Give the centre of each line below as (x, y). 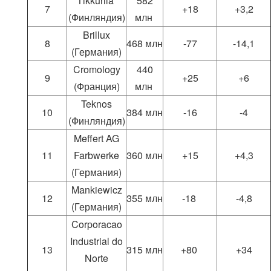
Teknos (96, 104)
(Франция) (96, 87)
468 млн (145, 44)
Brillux (96, 35)
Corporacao (96, 224)
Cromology (96, 70)
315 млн (145, 250)
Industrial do (96, 241)
